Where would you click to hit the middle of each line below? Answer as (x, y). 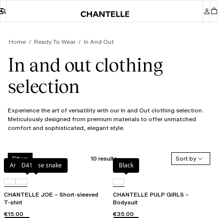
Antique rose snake (36, 165)
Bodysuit (125, 202)
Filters (20, 158)
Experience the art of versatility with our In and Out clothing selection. (106, 110)
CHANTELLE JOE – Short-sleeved (51, 195)
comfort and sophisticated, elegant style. (66, 128)
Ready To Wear (55, 42)
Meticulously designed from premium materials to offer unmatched (102, 119)
